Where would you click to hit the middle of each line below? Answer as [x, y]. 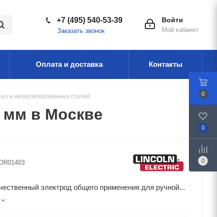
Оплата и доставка [69, 64]
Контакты [165, 64]
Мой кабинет [180, 30]
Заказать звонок [81, 31]
